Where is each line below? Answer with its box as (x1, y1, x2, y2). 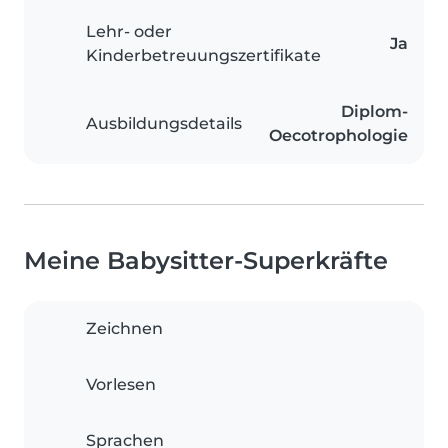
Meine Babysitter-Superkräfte (24, 246, 388, 276)
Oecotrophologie (269, 126, 408, 146)
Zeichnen (86, 319, 163, 339)
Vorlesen (86, 375, 156, 395)
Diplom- (341, 102, 408, 122)
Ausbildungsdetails (86, 114, 242, 134)
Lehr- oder (86, 22, 172, 42)
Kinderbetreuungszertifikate (86, 46, 321, 66)
